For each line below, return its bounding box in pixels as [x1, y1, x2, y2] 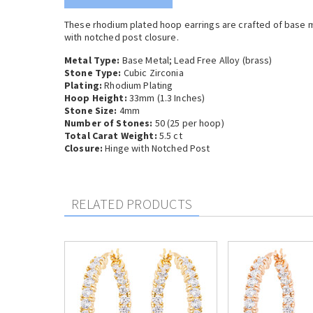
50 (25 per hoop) [152, 117, 224, 129]
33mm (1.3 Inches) [126, 92, 205, 104]
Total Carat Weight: [64, 129, 157, 142]
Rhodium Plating [102, 79, 173, 92]
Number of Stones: [64, 117, 153, 129]
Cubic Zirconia [121, 66, 184, 79]
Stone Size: [64, 104, 117, 117]
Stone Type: [64, 66, 122, 79]
